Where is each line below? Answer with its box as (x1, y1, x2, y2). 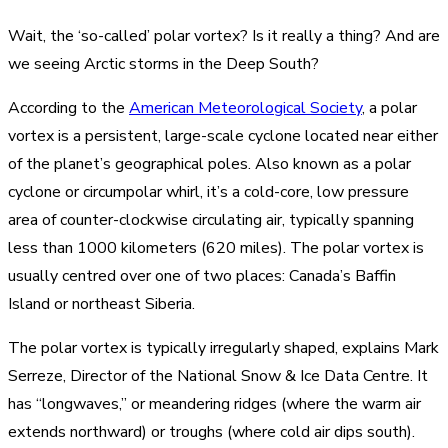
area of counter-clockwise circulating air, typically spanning (8, 208, 414, 231)
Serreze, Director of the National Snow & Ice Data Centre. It (8, 364, 428, 387)
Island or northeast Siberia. (8, 292, 195, 315)
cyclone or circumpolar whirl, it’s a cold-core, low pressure (8, 180, 409, 203)
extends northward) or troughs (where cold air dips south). (8, 420, 415, 443)
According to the (8, 96, 129, 119)
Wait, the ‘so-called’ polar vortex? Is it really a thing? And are (8, 24, 440, 47)
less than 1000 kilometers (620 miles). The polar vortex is (8, 236, 424, 259)
